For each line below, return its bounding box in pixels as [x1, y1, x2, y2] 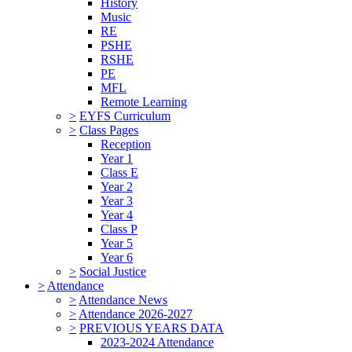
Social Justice [79, 265, 146, 279]
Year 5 [101, 236, 133, 251]
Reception [101, 137, 151, 152]
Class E [101, 166, 138, 180]
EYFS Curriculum [79, 109, 170, 123]
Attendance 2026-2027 [79, 307, 192, 321]
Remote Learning [101, 95, 187, 109]
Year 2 [101, 180, 133, 194]
